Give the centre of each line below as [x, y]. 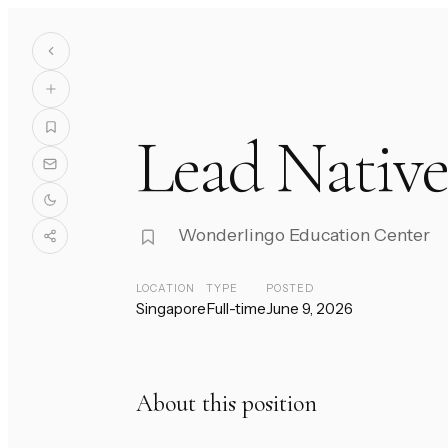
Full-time [236, 309]
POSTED [290, 289]
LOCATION [166, 289]
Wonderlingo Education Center [304, 235]
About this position [226, 404]
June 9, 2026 [309, 309]
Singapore [171, 309]
